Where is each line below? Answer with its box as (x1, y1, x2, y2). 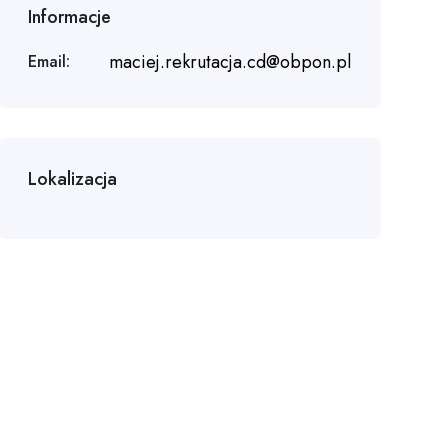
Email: (27, 50, 70, 74)
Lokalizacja (27, 165, 117, 192)
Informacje (27, 3, 111, 30)
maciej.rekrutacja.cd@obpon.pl (108, 48, 351, 75)
